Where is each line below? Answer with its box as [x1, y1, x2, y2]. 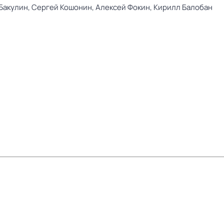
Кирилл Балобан [153, 2, 212, 12]
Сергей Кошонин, [31, 2, 95, 12]
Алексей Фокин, [95, 2, 153, 12]
